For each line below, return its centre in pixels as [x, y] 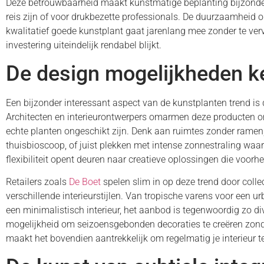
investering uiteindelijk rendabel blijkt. [84, 45]
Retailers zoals [37, 182]
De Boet [85, 182]
